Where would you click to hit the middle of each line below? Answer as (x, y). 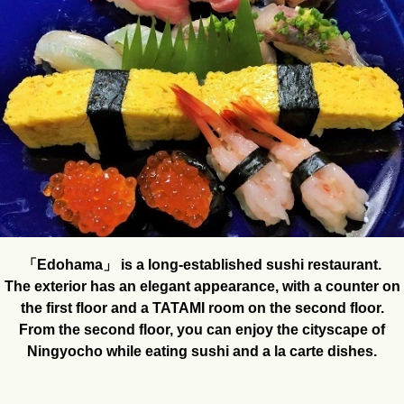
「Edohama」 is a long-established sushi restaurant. (202, 265)
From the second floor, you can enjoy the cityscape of (202, 330)
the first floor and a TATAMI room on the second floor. (202, 308)
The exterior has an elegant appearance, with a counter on (202, 287)
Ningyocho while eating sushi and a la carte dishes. (202, 352)
